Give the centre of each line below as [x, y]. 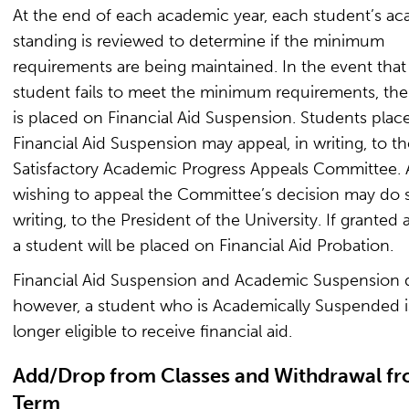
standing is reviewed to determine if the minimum [199, 41]
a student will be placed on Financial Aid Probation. [203, 246]
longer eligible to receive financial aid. [152, 331]
